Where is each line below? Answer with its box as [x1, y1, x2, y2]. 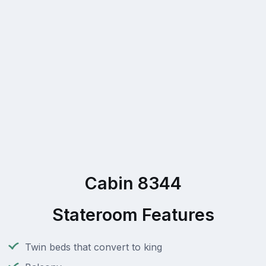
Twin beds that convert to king [25, 241, 162, 254]
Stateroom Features [52, 204, 214, 226]
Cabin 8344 [84, 173, 182, 194]
